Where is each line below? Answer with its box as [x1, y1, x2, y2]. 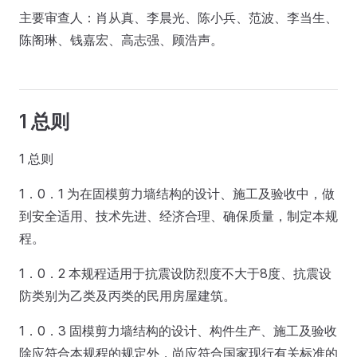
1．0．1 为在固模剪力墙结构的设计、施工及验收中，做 [19, 186, 335, 202]
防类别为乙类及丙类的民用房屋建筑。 [19, 288, 236, 304]
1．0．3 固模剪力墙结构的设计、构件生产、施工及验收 [19, 323, 337, 339]
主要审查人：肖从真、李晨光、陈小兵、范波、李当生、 [19, 10, 338, 25]
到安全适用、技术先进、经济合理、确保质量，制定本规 [19, 208, 338, 224]
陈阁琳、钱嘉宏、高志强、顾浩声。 [19, 32, 223, 48]
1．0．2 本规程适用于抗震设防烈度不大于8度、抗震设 [19, 265, 331, 281]
